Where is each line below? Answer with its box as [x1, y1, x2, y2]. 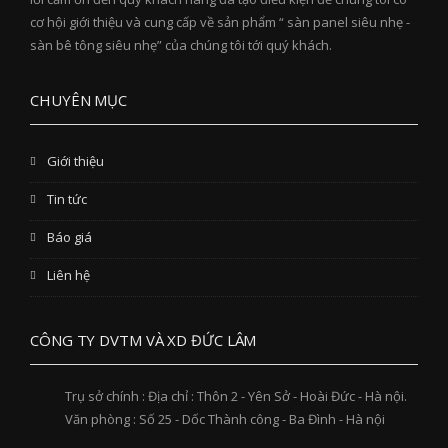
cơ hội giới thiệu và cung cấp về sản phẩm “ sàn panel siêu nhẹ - [30, 13, 410, 32]
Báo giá [47, 228, 92, 247]
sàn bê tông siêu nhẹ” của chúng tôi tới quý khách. [30, 36, 332, 55]
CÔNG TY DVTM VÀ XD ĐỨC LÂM [30, 330, 257, 351]
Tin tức [47, 190, 87, 209]
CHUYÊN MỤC [30, 90, 127, 111]
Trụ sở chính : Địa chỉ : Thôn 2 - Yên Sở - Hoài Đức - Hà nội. [65, 387, 407, 406]
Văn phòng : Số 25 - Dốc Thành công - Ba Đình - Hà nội [65, 410, 385, 429]
